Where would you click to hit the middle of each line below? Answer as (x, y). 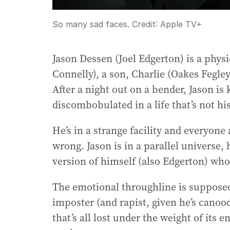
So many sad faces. (91, 24)
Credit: (145, 24)
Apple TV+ (181, 24)
